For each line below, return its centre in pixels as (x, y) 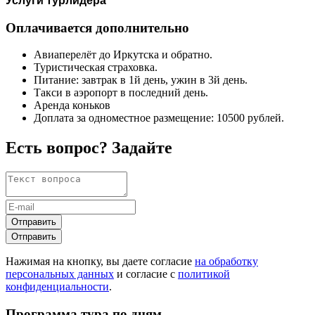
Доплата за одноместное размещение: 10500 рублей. (159, 118)
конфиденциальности (57, 287)
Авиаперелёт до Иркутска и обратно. (123, 55)
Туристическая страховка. (96, 67)
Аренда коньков (73, 105)
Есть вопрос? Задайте (89, 148)
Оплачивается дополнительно (97, 27)
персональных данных (60, 274)
